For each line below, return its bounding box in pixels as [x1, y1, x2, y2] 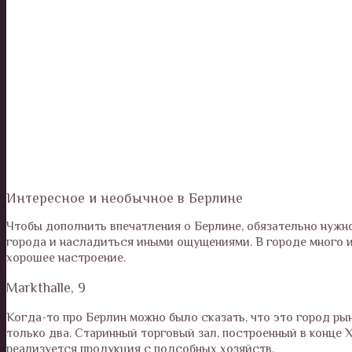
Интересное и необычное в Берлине [6, 189, 243, 206]
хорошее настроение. [6, 250, 126, 265]
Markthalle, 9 [6, 279, 86, 295]
